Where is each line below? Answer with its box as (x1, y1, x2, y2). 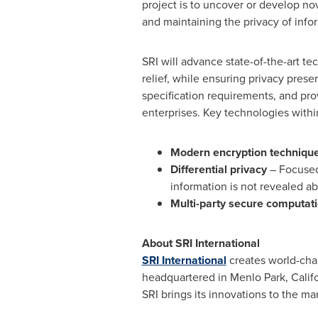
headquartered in (141, 269, 230, 285)
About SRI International (141, 235, 260, 251)
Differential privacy (170, 161, 270, 177)
